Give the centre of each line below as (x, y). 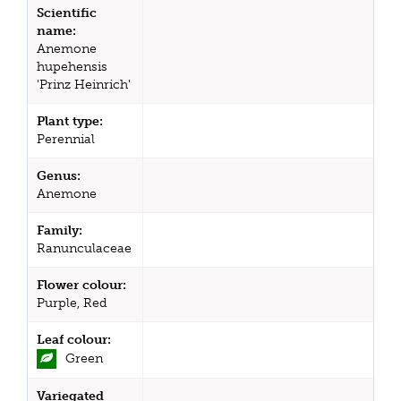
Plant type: (70, 121)
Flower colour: (81, 285)
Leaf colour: (74, 339)
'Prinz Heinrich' (84, 84)
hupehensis (72, 66)
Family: (60, 230)
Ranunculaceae (84, 248)
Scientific (67, 13)
